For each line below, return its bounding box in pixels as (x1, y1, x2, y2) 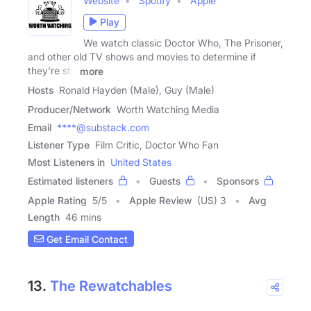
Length (28, 211, 60, 224)
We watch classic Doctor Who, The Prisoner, (83, 36, 283, 49)
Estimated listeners (28, 175, 113, 187)
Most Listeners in (28, 156, 105, 169)
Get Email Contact (44, 233, 128, 245)
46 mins (65, 211, 101, 224)
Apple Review (129, 194, 192, 207)
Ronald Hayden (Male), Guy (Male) (59, 84, 215, 96)
